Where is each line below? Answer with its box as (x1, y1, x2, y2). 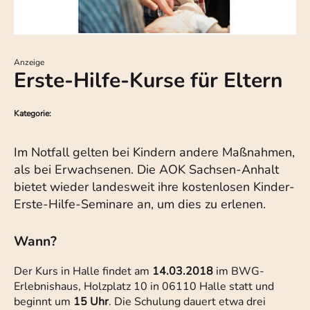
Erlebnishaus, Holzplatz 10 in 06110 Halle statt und (14, 279, 274, 295)
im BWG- (213, 264, 264, 280)
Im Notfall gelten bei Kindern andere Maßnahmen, (14, 144, 295, 161)
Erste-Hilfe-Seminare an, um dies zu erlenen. (14, 196, 266, 213)
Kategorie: (14, 108, 55, 120)
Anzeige (14, 57, 44, 69)
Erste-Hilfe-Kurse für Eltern (14, 66, 283, 95)
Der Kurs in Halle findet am (14, 264, 152, 280)
